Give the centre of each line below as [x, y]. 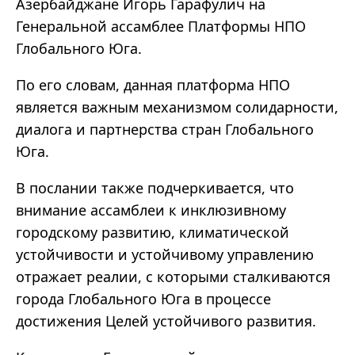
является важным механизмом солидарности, [177, 107]
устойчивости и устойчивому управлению [165, 255]
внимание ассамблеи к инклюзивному [151, 210]
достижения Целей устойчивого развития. [166, 321]
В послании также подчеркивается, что [155, 188]
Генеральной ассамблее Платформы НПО [161, 27]
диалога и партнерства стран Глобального [165, 130]
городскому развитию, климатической [153, 233]
